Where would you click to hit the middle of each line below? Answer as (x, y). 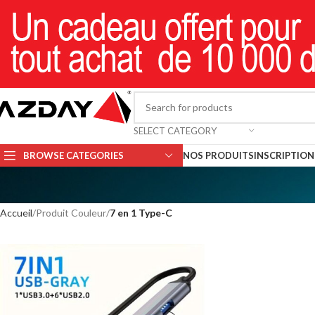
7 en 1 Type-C (141, 213)
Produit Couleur (71, 213)
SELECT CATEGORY (175, 130)
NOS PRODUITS (218, 155)
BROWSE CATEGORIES (73, 155)
